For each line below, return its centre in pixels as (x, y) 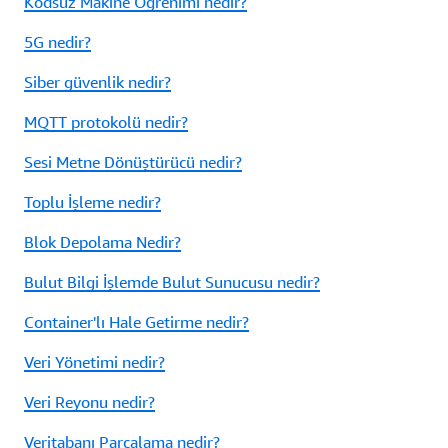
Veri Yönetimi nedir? (94, 362)
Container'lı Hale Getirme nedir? (136, 322)
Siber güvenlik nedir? (97, 82)
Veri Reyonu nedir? (89, 402)
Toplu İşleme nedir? (92, 202)
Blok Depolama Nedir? (102, 242)
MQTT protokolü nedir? (106, 122)
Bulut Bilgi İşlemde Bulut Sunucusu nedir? (172, 282)
